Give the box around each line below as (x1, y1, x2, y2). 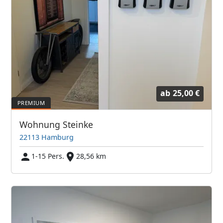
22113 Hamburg (19, 132, 74, 142)
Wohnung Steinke (19, 118, 94, 130)
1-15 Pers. (31, 151, 65, 161)
